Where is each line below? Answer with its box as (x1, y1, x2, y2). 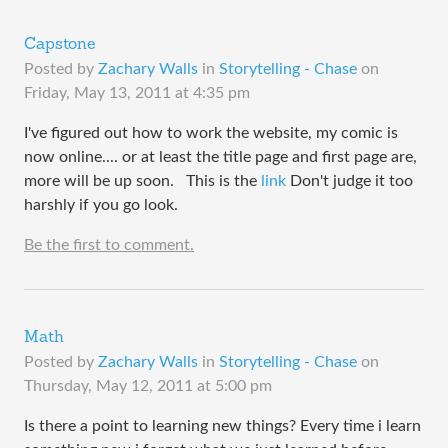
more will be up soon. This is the (24, 173, 261, 189)
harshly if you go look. (24, 197, 178, 213)
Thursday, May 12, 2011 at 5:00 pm (24, 378, 272, 394)
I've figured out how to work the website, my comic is (24, 125, 398, 141)
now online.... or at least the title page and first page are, (24, 149, 417, 165)
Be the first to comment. (24, 237, 194, 253)
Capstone (24, 37, 96, 53)
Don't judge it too (286, 173, 413, 189)
